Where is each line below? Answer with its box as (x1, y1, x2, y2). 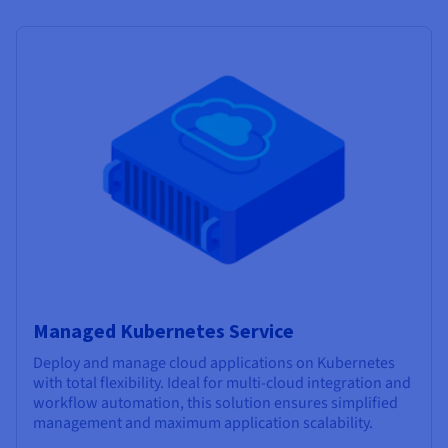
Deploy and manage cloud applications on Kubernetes (33, 352, 395, 375)
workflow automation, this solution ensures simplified (33, 392, 398, 415)
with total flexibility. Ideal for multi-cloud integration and (33, 372, 411, 395)
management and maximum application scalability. (33, 412, 373, 435)
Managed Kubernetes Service (33, 318, 294, 344)
